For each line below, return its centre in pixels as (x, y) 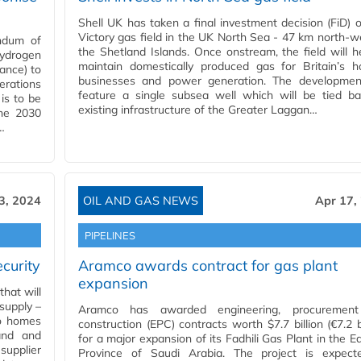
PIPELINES (110, 236)
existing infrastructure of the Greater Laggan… (198, 110)
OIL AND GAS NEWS (141, 201)
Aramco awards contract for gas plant (208, 266)
